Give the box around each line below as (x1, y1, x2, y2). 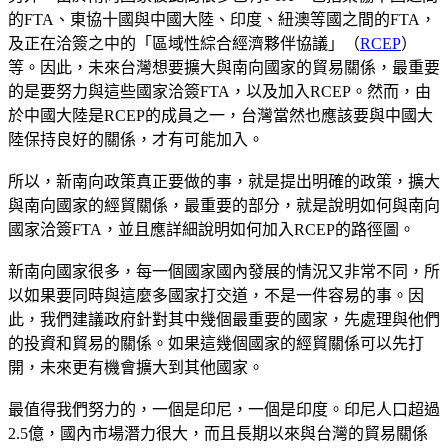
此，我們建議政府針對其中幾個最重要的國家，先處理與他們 (8, 310, 440, 328)
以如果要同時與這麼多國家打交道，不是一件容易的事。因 (8, 286, 424, 304)
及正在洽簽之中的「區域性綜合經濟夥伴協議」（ (8, 34, 360, 52)
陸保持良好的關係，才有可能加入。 (8, 130, 264, 148)
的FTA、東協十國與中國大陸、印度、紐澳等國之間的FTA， (8, 10, 436, 28)
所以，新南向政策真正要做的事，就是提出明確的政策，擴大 (8, 172, 440, 190)
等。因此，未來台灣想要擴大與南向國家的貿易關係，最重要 (8, 58, 440, 76)
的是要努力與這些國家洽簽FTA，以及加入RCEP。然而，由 (8, 82, 431, 100)
